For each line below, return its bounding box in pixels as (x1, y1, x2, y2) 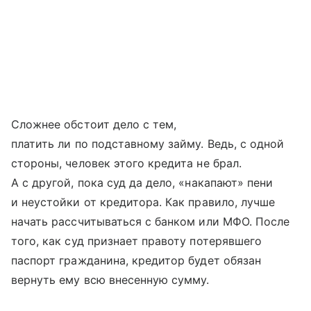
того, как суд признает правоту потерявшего (11, 233, 262, 248)
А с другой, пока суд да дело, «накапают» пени (11, 175, 274, 190)
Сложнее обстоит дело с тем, (11, 117, 177, 131)
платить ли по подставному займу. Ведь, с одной (11, 136, 285, 151)
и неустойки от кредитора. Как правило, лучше (11, 194, 276, 209)
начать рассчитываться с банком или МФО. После (11, 214, 290, 228)
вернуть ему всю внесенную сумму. (11, 272, 210, 287)
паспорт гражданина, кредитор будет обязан (11, 253, 261, 267)
